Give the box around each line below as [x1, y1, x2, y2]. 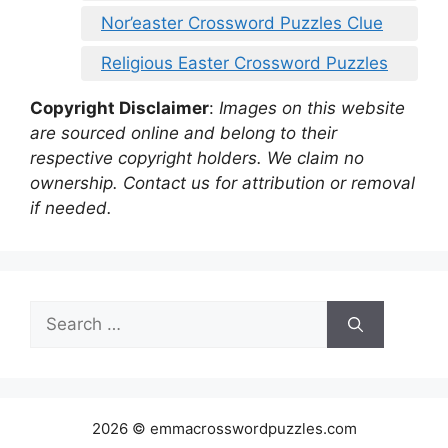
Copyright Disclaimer [30, 98, 209, 119]
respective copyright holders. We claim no [30, 148, 364, 169]
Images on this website [214, 98, 405, 119]
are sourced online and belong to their [30, 123, 337, 144]
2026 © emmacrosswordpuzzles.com [91, 419, 357, 439]
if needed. [30, 198, 112, 219]
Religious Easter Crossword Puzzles [101, 53, 388, 74]
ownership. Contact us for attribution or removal [30, 173, 415, 194]
